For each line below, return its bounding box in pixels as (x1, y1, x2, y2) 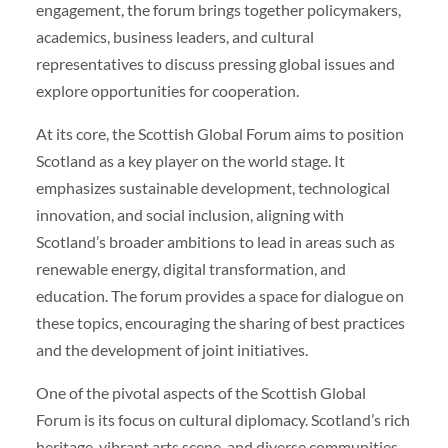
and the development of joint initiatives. (35, 339, 308, 359)
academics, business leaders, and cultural (35, 26, 314, 46)
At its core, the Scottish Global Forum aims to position (35, 123, 404, 143)
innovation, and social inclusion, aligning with (35, 204, 344, 224)
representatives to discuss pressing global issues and (35, 53, 395, 73)
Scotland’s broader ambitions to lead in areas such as (35, 231, 395, 251)
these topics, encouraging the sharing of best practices (35, 312, 405, 332)
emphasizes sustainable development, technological (35, 177, 390, 197)
